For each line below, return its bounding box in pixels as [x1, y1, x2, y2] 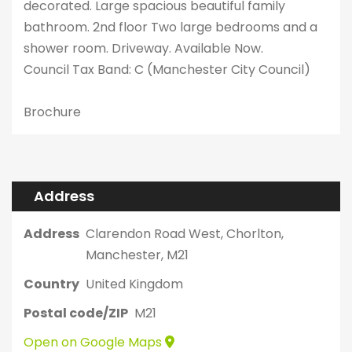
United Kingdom [86, 275, 183, 293]
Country [24, 275, 79, 293]
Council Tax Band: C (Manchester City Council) [24, 60, 310, 79]
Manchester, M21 [86, 246, 189, 264]
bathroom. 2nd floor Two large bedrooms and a [24, 18, 317, 36]
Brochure [24, 103, 81, 121]
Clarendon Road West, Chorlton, [86, 225, 284, 243]
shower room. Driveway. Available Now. [24, 39, 263, 57]
